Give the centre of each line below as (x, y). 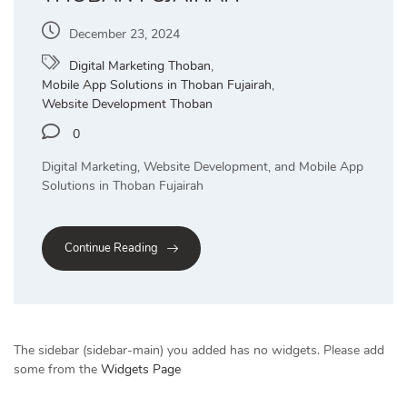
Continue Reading (111, 248)
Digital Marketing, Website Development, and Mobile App (203, 167)
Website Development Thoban (127, 104)
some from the (57, 370)
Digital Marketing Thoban (140, 66)
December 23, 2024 (124, 34)
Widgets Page (141, 370)
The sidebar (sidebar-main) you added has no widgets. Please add (199, 351)
